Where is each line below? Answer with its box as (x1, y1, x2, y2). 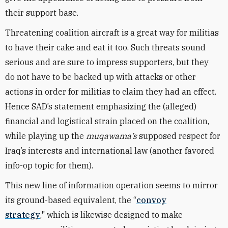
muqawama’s (86, 131, 139, 141)
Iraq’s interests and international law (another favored (5, 146, 214, 156)
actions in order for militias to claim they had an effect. (5, 87, 216, 97)
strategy (5, 210, 40, 220)
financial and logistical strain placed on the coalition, (5, 116, 209, 126)
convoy (136, 195, 166, 205)
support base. (26, 8, 78, 18)
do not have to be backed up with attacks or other (5, 72, 196, 82)
